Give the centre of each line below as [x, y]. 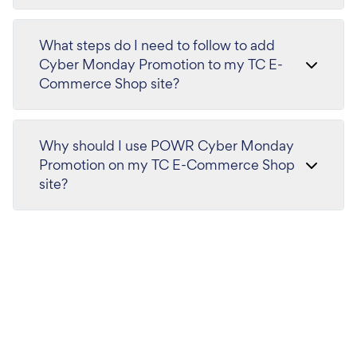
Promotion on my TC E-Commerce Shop [167, 165]
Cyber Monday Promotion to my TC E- [161, 64]
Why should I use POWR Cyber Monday [167, 145]
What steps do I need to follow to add [157, 45]
